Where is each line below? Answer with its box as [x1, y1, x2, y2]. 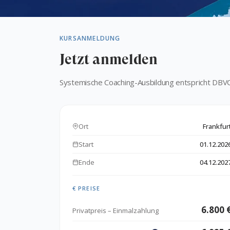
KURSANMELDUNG [60, 34, 121, 43]
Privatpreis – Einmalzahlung [72, 206, 159, 215]
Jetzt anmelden [60, 51, 158, 68]
